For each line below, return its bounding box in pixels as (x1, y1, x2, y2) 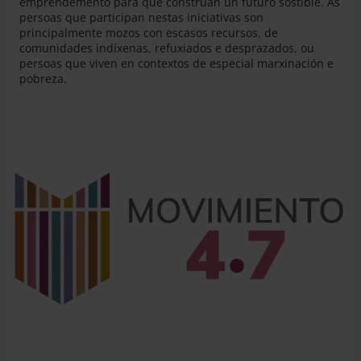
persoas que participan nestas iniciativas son (19, 9, 263, 25)
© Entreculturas (300, 324, 342, 332)
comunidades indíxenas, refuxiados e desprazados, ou (19, 39, 314, 56)
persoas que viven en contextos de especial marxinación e (19, 55, 334, 71)
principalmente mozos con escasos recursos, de (19, 24, 278, 40)
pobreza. (19, 70, 67, 86)
